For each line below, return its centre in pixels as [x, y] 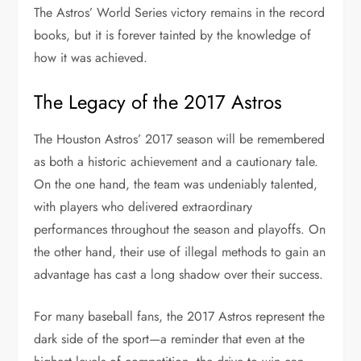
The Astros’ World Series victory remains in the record [180, 12]
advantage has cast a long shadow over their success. [179, 274]
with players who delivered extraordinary [143, 206]
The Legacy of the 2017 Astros [158, 102]
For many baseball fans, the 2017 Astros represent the [180, 316]
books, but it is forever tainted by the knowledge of [173, 35]
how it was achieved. [91, 57]
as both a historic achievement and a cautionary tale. [176, 161]
